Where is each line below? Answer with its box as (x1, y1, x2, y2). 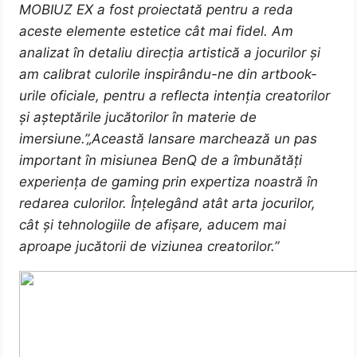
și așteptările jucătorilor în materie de (19, 109, 257, 126)
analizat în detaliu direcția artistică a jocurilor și (19, 45, 321, 61)
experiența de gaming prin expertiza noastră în (19, 174, 319, 190)
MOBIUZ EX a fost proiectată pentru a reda (19, 2, 294, 18)
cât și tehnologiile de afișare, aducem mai (19, 217, 287, 233)
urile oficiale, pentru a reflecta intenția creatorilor (19, 88, 331, 104)
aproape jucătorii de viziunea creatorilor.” (19, 238, 280, 255)
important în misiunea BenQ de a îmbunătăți (19, 152, 303, 169)
